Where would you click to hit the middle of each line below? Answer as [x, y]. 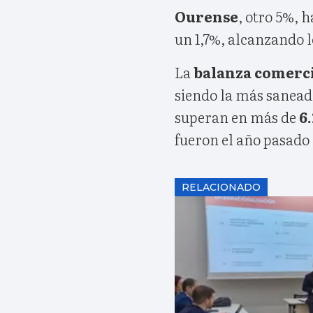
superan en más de [237, 116]
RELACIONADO [221, 187]
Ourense [206, 16]
